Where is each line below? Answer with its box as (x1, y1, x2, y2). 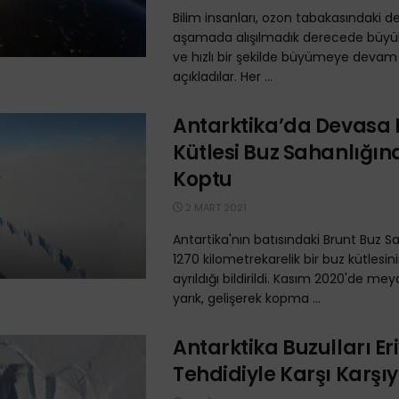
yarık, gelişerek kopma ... (173, 289, 321, 307)
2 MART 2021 (183, 200, 247, 215)
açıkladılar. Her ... (173, 68, 273, 85)
